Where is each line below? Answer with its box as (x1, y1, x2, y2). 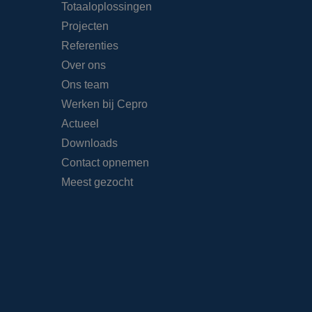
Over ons (61, 59, 107, 72)
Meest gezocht (61, 176, 134, 189)
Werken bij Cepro (61, 98, 148, 111)
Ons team (61, 79, 109, 91)
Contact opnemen (61, 157, 150, 169)
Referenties (61, 40, 119, 52)
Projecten (61, 20, 109, 33)
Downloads (61, 137, 118, 150)
